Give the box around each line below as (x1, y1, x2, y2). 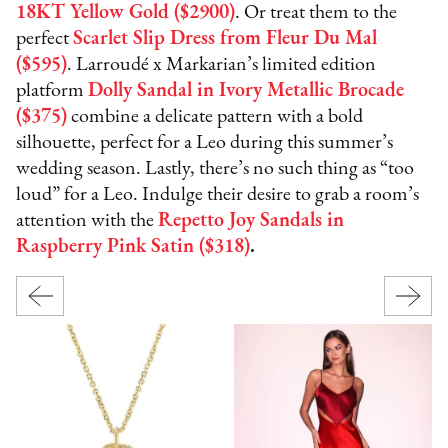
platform (16, 80, 89, 101)
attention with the (16, 210, 159, 231)
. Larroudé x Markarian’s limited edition (67, 54, 377, 75)
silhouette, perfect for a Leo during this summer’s (16, 132, 394, 153)
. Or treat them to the (235, 2, 398, 23)
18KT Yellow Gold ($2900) (16, 2, 236, 23)
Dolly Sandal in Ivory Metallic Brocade (88, 80, 405, 101)
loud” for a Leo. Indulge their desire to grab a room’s (16, 184, 420, 205)
